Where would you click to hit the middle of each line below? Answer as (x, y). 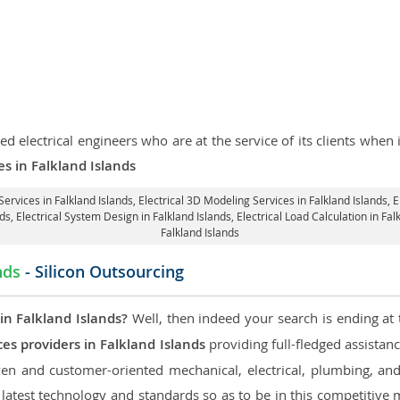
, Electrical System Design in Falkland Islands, (124, 216)
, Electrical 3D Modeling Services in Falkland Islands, (262, 200)
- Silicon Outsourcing (102, 271)
